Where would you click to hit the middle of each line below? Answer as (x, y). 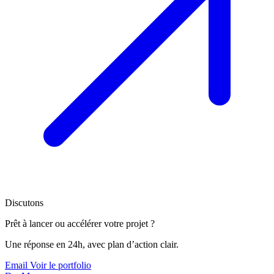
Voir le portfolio (61, 265)
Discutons (24, 203)
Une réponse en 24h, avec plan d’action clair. (92, 245)
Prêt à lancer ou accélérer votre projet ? (80, 224)
